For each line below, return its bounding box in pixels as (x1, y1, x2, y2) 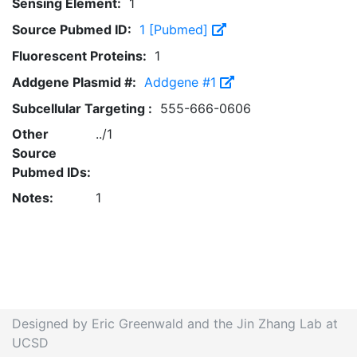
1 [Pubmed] (139, 22, 212, 37)
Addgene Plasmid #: (12, 74, 136, 90)
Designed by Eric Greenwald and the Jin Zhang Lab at (12, 316, 338, 331)
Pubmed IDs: (12, 164, 91, 180)
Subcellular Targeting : (12, 100, 152, 116)
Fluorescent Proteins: (12, 48, 147, 64)
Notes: (12, 190, 53, 206)
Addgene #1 (144, 74, 220, 90)
